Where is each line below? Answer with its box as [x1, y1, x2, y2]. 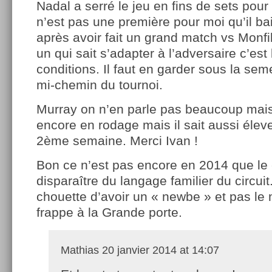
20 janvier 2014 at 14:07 [99, 243, 219, 256]
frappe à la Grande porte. [36, 205, 182, 219]
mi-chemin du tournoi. [36, 77, 163, 92]
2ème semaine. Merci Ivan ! [36, 133, 198, 148]
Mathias [61, 243, 99, 256]
